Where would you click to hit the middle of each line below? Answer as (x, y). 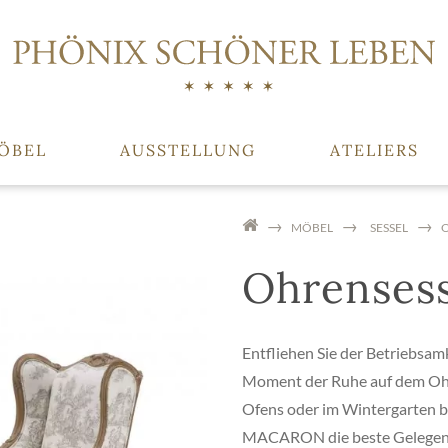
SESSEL (388, 227)
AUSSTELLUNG (188, 150)
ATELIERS (374, 150)
